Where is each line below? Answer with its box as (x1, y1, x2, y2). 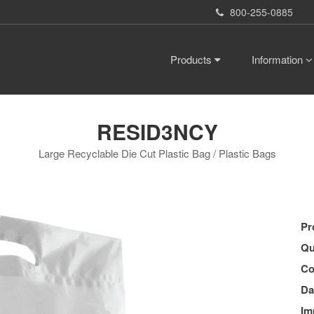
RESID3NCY (96, 116, 218, 147)
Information (252, 52, 306, 67)
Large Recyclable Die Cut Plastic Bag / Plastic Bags (38, 146, 276, 161)
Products (170, 52, 214, 67)
